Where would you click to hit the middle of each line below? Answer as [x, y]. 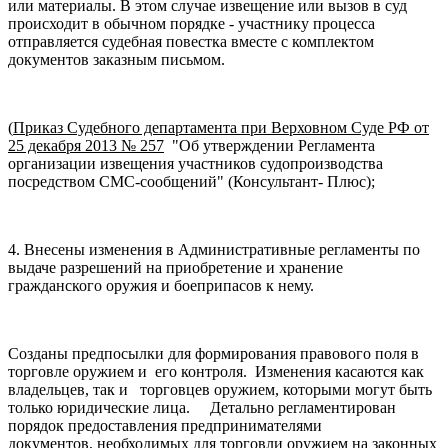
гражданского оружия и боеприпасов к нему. [161, 285]
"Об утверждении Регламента [269, 145]
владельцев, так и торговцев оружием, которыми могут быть [220, 389]
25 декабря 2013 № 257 [86, 145]
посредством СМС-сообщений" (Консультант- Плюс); [191, 181]
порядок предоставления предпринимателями [165, 425]
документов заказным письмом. [116, 59]
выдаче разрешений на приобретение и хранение [175, 267]
